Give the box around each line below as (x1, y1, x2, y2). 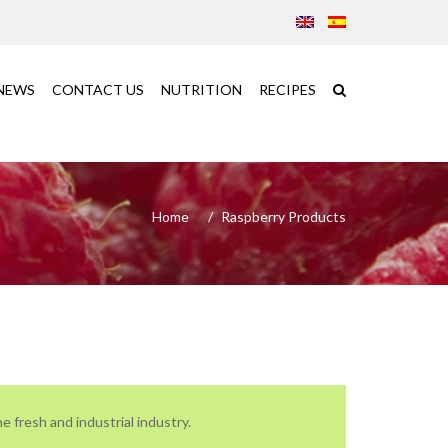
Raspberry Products (221, 208, 346, 225)
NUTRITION (161, 81, 242, 98)
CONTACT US (52, 81, 144, 98)
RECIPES (259, 81, 316, 98)
